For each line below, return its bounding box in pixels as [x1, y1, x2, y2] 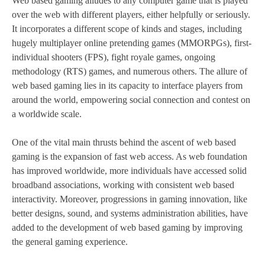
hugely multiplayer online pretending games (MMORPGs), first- [12, 38, 251, 49]
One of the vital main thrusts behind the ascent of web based [12, 137, 236, 148]
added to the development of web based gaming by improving [12, 222, 243, 233]
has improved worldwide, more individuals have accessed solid [12, 166, 247, 176]
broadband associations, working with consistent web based [12, 180, 234, 190]
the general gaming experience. [12, 237, 128, 247]
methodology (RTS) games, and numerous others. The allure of [12, 66, 247, 77]
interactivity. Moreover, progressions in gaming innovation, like [12, 194, 247, 205]
